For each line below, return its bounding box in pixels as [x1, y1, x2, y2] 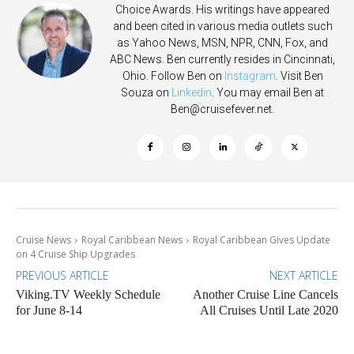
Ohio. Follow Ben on [122, 69, 224, 82]
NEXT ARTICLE [269, 267, 338, 283]
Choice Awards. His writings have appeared [115, 2, 330, 16]
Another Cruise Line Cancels [192, 287, 338, 301]
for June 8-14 [16, 303, 82, 317]
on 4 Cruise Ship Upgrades [16, 247, 135, 261]
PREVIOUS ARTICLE [16, 267, 109, 283]
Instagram [224, 69, 276, 82]
